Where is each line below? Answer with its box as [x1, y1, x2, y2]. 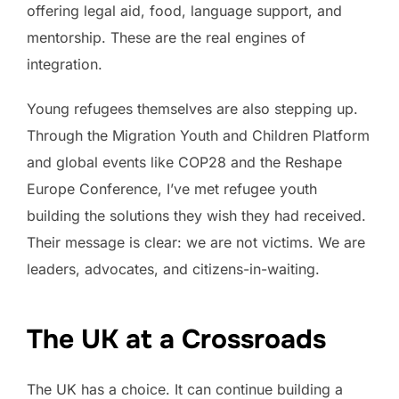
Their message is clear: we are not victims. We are [27, 232, 365, 251]
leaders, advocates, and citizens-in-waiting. [27, 259, 320, 278]
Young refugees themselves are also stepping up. [27, 99, 358, 118]
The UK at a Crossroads [27, 322, 326, 357]
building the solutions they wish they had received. [27, 206, 366, 224]
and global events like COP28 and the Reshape [27, 152, 342, 171]
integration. [27, 54, 102, 73]
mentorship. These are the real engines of [27, 28, 305, 46]
